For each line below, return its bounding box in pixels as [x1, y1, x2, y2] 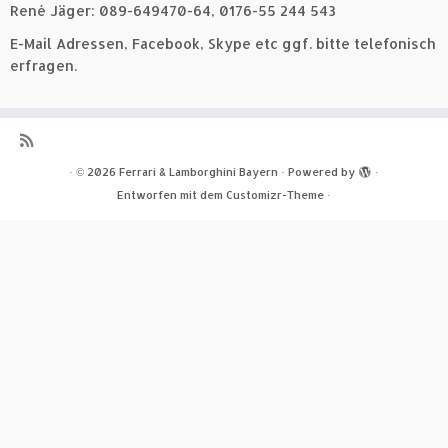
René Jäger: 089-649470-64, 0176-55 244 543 [10, 2, 336, 19]
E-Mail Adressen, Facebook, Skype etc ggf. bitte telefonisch [10, 35, 436, 52]
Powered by [288, 165, 355, 179]
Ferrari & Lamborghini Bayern [119, 165, 278, 179]
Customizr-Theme [226, 188, 324, 202]
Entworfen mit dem [117, 188, 226, 202]
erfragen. [10, 57, 77, 74]
